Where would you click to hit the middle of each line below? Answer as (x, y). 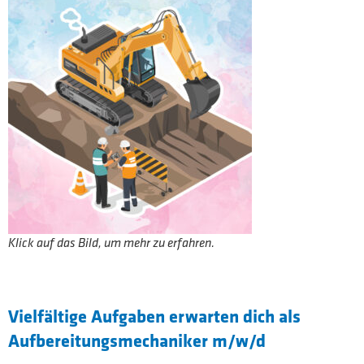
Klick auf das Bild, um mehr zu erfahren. (111, 243)
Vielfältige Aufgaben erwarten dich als (154, 315)
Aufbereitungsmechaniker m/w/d (137, 340)
